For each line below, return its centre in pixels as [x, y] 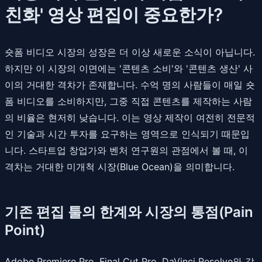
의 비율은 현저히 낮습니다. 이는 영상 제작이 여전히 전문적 [130, 117]
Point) [25, 230]
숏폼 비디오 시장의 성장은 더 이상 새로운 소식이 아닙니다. [130, 52]
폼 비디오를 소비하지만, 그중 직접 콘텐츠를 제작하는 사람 [128, 101]
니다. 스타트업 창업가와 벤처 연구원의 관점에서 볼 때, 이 [126, 150]
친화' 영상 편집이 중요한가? [114, 14]
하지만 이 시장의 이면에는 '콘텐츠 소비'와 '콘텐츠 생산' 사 [129, 68]
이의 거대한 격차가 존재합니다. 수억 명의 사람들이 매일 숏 [130, 85]
